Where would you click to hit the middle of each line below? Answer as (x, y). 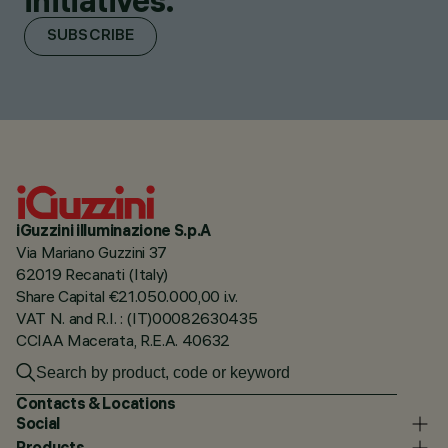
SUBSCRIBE (91, 36)
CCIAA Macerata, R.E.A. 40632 (123, 339)
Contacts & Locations (96, 402)
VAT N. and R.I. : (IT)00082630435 (137, 317)
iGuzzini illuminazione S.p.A (115, 229)
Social (38, 423)
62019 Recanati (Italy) (92, 273)
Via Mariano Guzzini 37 (91, 251)
